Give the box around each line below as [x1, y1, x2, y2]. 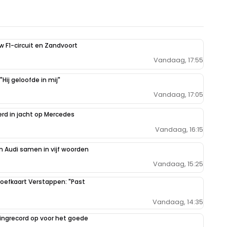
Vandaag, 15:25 [153, 159, 203, 169]
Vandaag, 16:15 [155, 124, 203, 134]
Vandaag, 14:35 [153, 197, 203, 207]
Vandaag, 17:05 [154, 90, 203, 100]
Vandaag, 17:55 [154, 55, 203, 65]
